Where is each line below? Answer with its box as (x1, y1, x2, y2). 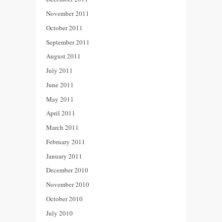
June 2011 (46, 80, 74, 89)
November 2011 (46, 9, 89, 18)
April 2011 (46, 109, 75, 118)
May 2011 (46, 94, 74, 104)
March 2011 (46, 123, 79, 132)
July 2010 (46, 208, 73, 218)
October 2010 (46, 194, 83, 203)
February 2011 (46, 137, 85, 146)
